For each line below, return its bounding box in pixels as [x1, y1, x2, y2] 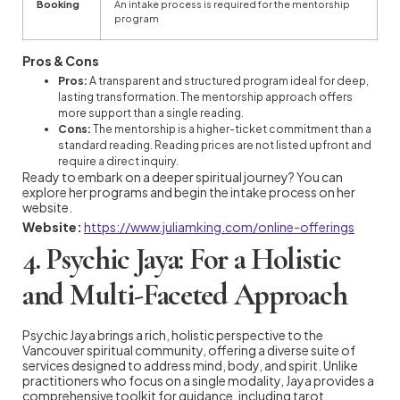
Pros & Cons [22, 52, 99, 69]
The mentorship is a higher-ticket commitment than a [91, 121, 371, 136]
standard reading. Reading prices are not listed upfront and [58, 137, 371, 152]
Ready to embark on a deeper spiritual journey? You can [22, 168, 343, 185]
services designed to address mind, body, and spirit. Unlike [22, 356, 358, 373]
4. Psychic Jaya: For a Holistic [22, 240, 341, 278]
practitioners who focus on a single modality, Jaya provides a [22, 371, 374, 388]
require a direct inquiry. [58, 154, 179, 168]
